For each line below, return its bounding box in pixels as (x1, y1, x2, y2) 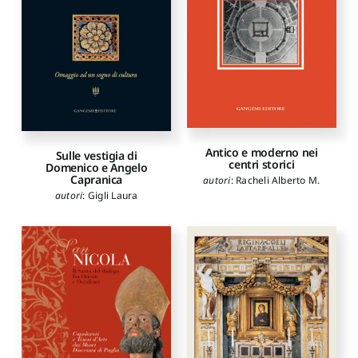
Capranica (70, 172, 123, 188)
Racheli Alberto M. (236, 173, 320, 188)
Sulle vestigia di (55, 148, 137, 164)
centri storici (229, 157, 295, 173)
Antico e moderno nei (205, 145, 318, 161)
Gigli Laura (87, 189, 138, 203)
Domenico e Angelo (46, 160, 148, 176)
